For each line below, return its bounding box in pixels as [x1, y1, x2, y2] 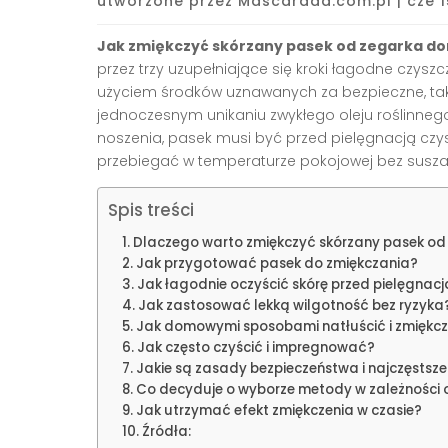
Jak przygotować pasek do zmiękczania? [135, 254, 418, 274]
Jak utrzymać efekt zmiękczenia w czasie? [135, 401, 422, 421]
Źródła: [141, 422, 191, 442]
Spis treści [108, 198, 194, 223]
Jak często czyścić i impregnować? [136, 338, 375, 358]
